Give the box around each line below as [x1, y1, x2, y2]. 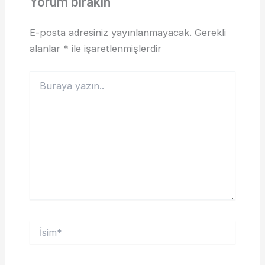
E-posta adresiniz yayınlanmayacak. [29, 26, 192, 38]
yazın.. [28, 83, 53, 93]
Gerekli [194, 26, 226, 38]
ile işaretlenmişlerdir [68, 42, 161, 54]
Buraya [28, 71, 56, 82]
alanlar [29, 42, 63, 54]
